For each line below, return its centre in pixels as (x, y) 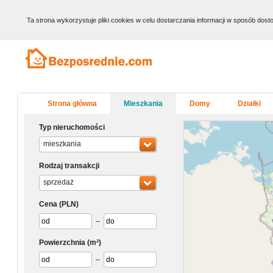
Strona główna (72, 104)
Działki (249, 104)
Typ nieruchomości (72, 127)
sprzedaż (58, 182)
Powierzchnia (62, 243)
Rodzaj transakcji (69, 166)
